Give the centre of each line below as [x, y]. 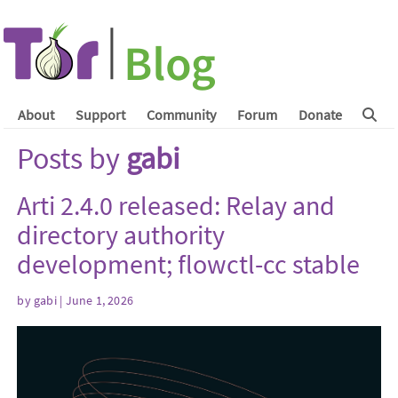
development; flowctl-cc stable [189, 264]
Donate [320, 115]
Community [181, 115]
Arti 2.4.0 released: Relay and [176, 205]
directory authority [121, 235]
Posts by [72, 158]
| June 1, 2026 [95, 300]
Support [100, 115]
